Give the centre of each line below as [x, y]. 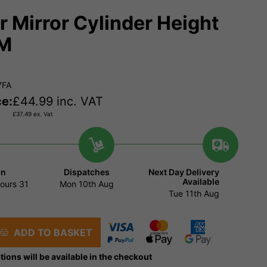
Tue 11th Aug [194, 194]
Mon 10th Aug [87, 184]
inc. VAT [78, 102]
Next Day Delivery [184, 172]
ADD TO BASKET [50, 233]
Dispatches [87, 172]
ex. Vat [42, 114]
